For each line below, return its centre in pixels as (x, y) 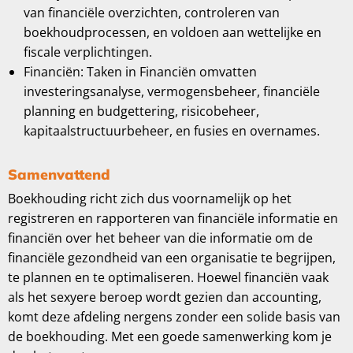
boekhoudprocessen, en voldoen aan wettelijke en (173, 32)
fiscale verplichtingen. (88, 52)
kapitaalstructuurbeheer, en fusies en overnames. (172, 131)
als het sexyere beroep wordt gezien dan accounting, (165, 297)
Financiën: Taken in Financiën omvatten (140, 72)
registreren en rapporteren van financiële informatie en (173, 218)
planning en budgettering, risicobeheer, (141, 111)
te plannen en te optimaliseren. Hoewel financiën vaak (168, 277)
